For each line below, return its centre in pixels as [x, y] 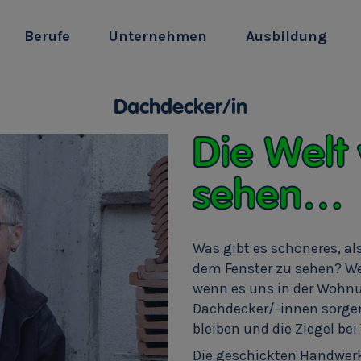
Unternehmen [158, 36]
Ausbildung [286, 36]
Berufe [47, 36]
